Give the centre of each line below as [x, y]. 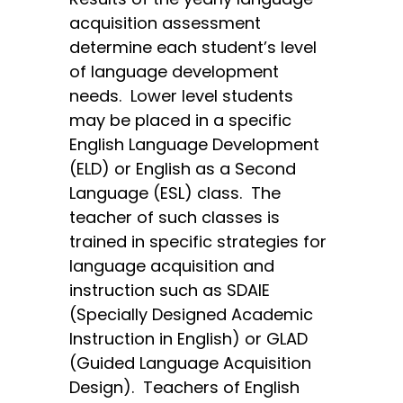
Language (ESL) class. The [175, 193]
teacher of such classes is [175, 218]
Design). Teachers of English [185, 388]
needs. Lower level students [182, 96]
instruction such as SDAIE [170, 291]
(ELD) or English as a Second [183, 169]
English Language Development [195, 145]
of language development [175, 72]
